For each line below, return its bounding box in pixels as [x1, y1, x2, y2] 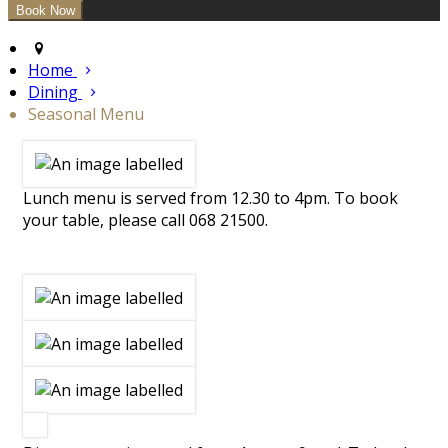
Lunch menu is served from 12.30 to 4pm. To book [23, 187, 398, 210]
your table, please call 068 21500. [23, 209, 268, 232]
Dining [28, 81, 82, 104]
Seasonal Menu [28, 103, 144, 126]
